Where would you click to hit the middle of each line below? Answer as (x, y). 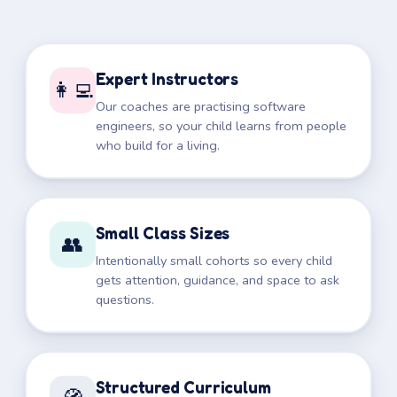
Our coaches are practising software (200, 106)
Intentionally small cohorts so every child (214, 260)
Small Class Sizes (163, 232)
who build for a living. (157, 145)
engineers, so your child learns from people (221, 125)
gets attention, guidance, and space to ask (217, 280)
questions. (125, 299)
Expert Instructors (167, 78)
